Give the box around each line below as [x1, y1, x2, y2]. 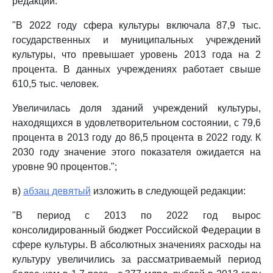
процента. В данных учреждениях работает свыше [12, 64, 261, 74]
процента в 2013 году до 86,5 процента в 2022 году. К [12, 132, 261, 143]
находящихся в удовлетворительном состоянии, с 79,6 [12, 118, 261, 128]
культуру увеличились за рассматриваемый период [12, 254, 261, 264]
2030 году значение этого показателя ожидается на [12, 147, 261, 157]
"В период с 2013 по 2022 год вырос [12, 210, 261, 221]
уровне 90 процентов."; [12, 161, 117, 172]
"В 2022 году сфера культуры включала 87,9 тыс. [12, 20, 261, 30]
